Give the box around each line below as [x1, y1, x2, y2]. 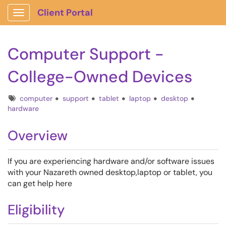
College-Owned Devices [8, 66, 192, 87]
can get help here [8, 178, 72, 189]
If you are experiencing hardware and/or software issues [8, 156, 214, 166]
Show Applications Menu [18, 16, 98, 25]
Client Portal [37, 7, 93, 19]
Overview [8, 127, 68, 144]
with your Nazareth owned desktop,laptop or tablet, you [8, 167, 212, 178]
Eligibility [8, 201, 65, 218]
